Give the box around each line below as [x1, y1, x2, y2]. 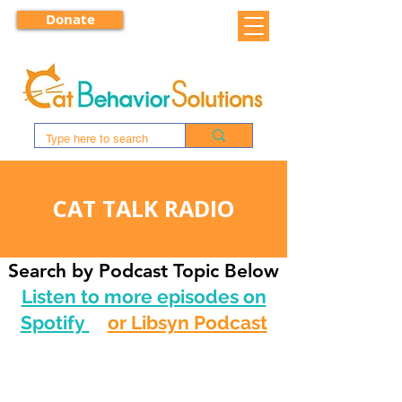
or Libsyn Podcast [107, 311, 267, 334]
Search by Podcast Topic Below [8, 259, 279, 282]
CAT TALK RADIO [53, 193, 234, 223]
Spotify [20, 311, 90, 334]
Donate [45, 10, 95, 29]
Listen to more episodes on [21, 285, 267, 308]
